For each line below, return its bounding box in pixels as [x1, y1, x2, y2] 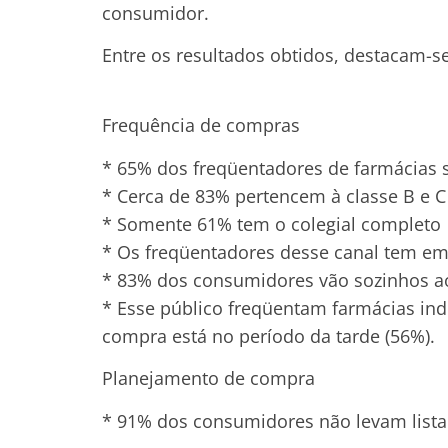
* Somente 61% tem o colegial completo [102, 211, 441, 236]
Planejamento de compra [102, 366, 315, 391]
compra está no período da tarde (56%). [102, 323, 435, 348]
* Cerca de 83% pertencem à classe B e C [102, 183, 446, 208]
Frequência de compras [102, 113, 300, 138]
